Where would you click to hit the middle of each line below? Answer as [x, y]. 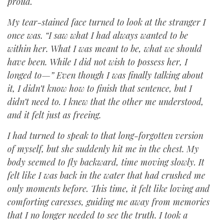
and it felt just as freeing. [54, 115]
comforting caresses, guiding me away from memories [109, 202]
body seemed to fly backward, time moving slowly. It [106, 162]
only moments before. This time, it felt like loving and [109, 189]
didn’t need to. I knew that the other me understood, [106, 102]
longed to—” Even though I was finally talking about [105, 75]
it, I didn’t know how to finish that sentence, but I [100, 88]
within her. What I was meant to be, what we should [105, 49]
